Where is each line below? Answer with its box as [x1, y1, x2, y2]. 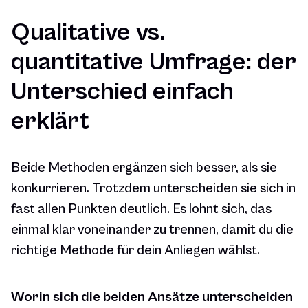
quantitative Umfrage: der [11, 47, 296, 77]
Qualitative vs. [11, 18, 165, 47]
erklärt [11, 107, 89, 136]
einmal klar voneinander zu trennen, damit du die [11, 222, 294, 239]
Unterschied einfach [11, 77, 234, 107]
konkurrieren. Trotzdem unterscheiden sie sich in [11, 181, 296, 197]
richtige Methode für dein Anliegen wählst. [11, 243, 260, 259]
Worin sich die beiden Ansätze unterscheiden [11, 289, 293, 306]
